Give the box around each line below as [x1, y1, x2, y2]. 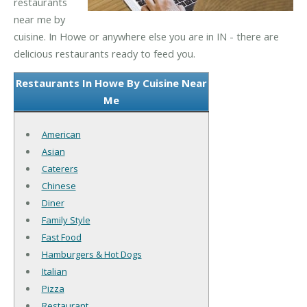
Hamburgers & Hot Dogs [41, 248, 142, 261]
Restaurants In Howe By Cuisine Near [16, 76, 207, 90]
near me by [14, 12, 65, 26]
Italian [41, 265, 67, 278]
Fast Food [41, 231, 82, 244]
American [41, 128, 81, 141]
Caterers [41, 162, 78, 175]
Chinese [41, 180, 76, 193]
